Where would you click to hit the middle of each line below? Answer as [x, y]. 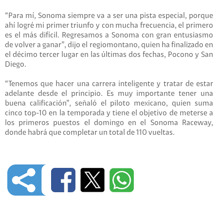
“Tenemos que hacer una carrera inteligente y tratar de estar [109, 84]
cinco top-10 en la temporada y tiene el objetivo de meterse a [109, 114]
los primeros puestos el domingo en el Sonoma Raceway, [109, 123]
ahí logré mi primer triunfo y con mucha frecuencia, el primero [109, 26]
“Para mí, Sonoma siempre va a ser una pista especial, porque [109, 16]
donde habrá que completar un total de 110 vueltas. [91, 133]
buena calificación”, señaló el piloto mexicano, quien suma [109, 104]
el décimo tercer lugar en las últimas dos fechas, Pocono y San [109, 55]
